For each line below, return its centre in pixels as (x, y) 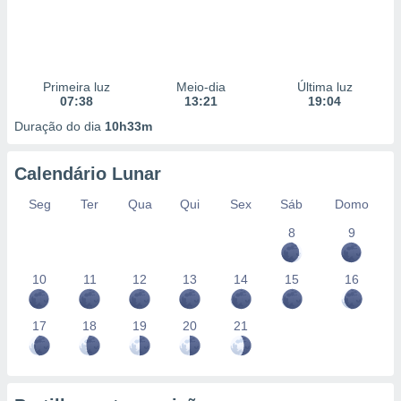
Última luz (324, 87)
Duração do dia (60, 126)
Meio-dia (200, 87)
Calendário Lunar (88, 174)
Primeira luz (76, 87)
